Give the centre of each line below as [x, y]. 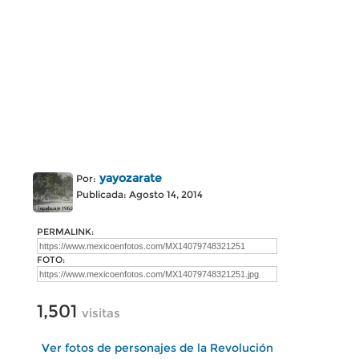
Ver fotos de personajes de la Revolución [157, 348]
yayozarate [131, 178]
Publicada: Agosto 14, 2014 [139, 194]
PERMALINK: [65, 232]
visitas [101, 313]
